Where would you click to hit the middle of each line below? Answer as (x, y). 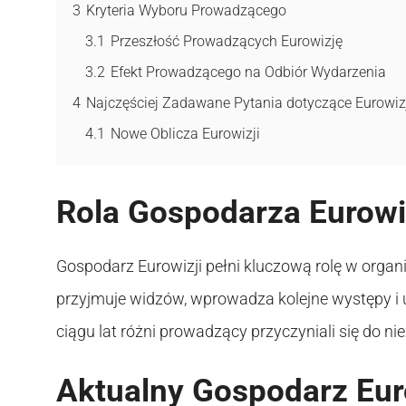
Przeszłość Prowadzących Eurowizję (227, 41)
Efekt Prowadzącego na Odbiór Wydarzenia (248, 72)
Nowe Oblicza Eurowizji (185, 133)
